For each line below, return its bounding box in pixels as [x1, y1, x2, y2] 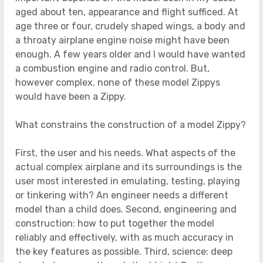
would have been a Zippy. [15, 90, 126, 102]
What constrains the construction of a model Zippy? [15, 119, 246, 130]
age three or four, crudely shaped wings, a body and [15, 20, 245, 32]
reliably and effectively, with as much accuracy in [15, 231, 234, 243]
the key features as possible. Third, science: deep [15, 245, 232, 257]
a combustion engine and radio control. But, [15, 62, 210, 74]
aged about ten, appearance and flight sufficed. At [15, 6, 238, 18]
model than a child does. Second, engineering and [15, 203, 237, 215]
